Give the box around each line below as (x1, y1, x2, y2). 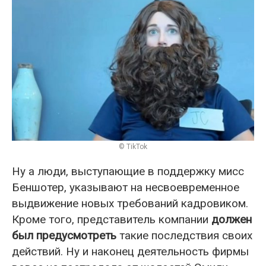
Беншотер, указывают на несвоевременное (12, 180, 239, 194)
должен (211, 212, 252, 226)
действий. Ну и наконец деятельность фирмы (12, 244, 249, 258)
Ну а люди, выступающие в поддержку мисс (12, 164, 244, 178)
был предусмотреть (12, 228, 116, 242)
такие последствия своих (116, 228, 252, 242)
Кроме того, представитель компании (12, 212, 211, 226)
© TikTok (119, 142, 147, 151)
